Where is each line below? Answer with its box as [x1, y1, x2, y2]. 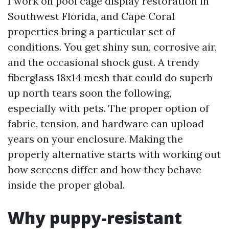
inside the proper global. [8, 178, 125, 191]
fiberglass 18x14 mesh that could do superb [8, 71, 213, 84]
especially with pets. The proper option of [8, 102, 209, 114]
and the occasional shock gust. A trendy [8, 56, 199, 68]
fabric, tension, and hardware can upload [8, 117, 204, 130]
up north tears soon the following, [8, 86, 171, 99]
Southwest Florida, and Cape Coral [8, 10, 175, 22]
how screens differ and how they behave [8, 163, 201, 176]
